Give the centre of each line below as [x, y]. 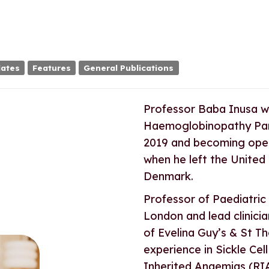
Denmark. [168, 176]
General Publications [129, 67]
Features [52, 67]
